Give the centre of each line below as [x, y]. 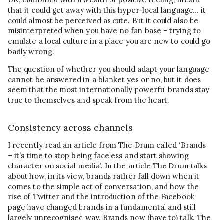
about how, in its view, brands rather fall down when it [104, 176]
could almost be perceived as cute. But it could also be [103, 20]
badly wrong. [31, 51]
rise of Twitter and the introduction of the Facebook [101, 197]
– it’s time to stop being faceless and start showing [98, 156]
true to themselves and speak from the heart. [89, 100]
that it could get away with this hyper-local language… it [107, 10]
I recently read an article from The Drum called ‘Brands [107, 145]
